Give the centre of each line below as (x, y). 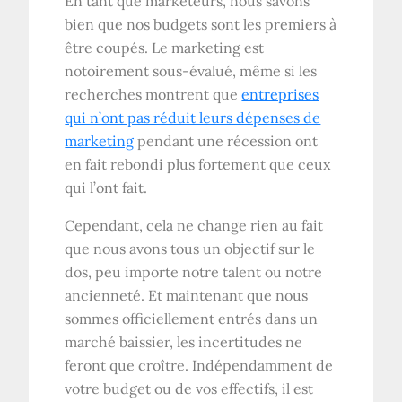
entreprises (280, 94)
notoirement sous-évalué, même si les (191, 70)
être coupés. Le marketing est (165, 47)
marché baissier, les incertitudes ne (184, 341)
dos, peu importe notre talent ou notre (194, 271)
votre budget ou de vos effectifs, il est (189, 388)
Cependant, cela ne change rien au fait (194, 225)
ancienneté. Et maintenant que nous (187, 295)
